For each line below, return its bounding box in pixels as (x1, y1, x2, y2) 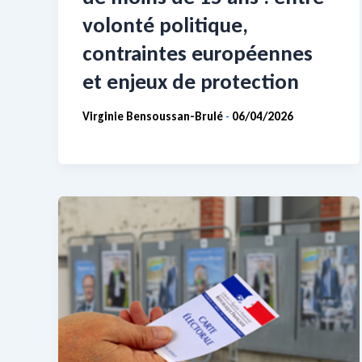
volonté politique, (82, 11, 248, 39)
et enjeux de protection (82, 68, 299, 95)
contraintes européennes (82, 40, 313, 67)
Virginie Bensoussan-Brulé (82, 109, 225, 124)
